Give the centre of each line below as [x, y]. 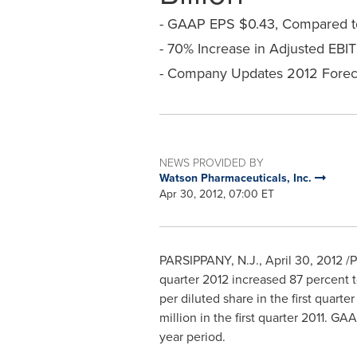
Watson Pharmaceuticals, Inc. [237, 178]
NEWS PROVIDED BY [211, 162]
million [178, 318]
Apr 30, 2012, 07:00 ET [216, 194]
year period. [192, 337]
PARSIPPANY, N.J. [209, 260]
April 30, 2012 [304, 260]
